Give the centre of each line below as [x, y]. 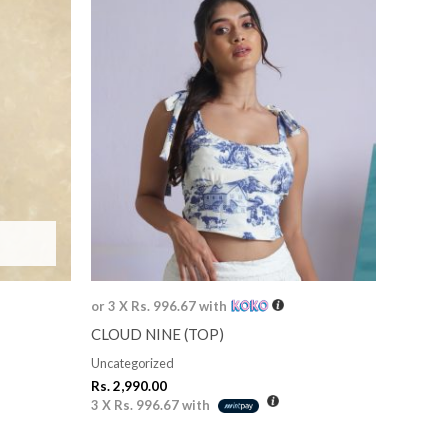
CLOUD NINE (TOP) [157, 333]
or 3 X [111, 305]
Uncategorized [132, 363]
